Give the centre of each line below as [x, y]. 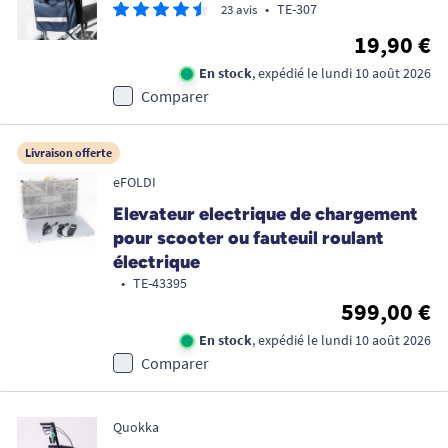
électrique [156, 261]
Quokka [136, 426]
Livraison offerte [68, 152]
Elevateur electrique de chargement [265, 213]
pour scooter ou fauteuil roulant [248, 237]
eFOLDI [134, 181]
